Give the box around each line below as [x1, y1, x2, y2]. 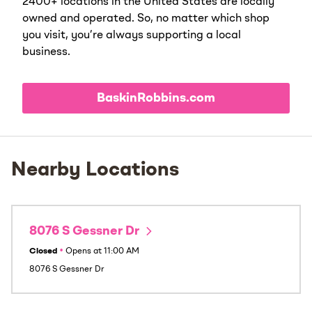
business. [22, 46, 70, 58]
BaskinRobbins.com [97, 91, 215, 104]
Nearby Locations [11, 160, 179, 180]
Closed [29, 247, 57, 256]
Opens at [65, 247, 102, 256]
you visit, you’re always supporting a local [22, 29, 241, 41]
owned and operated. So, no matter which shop [22, 13, 270, 24]
